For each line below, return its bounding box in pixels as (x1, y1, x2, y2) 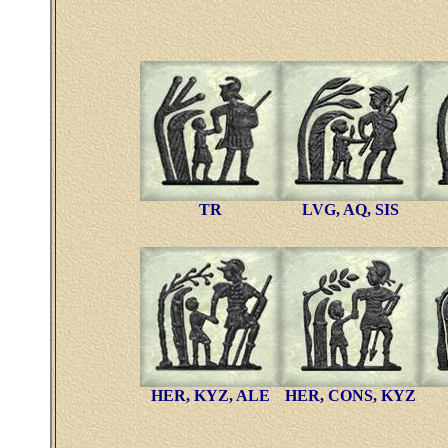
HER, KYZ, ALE (150, 387, 270, 404)
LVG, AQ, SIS (301, 201, 399, 218)
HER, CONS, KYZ (284, 387, 416, 404)
